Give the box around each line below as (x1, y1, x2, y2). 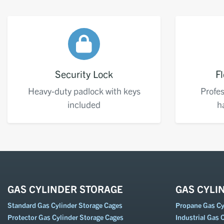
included (67, 98, 100, 110)
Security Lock (55, 67, 113, 80)
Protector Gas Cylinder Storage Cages (7, 212, 123, 222)
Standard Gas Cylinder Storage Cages (7, 200, 122, 210)
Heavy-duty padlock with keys (27, 85, 140, 97)
